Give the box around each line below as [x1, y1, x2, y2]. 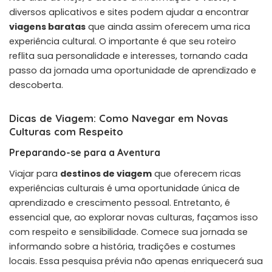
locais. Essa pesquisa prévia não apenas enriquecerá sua [9, 254, 263, 267]
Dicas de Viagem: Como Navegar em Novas [9, 111, 228, 124]
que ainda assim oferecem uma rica [86, 20, 250, 33]
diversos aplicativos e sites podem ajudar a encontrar [9, 5, 249, 18]
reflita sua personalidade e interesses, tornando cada [9, 49, 248, 62]
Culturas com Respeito [9, 124, 123, 138]
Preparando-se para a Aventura [9, 146, 160, 158]
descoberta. [9, 78, 63, 91]
